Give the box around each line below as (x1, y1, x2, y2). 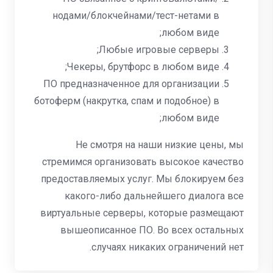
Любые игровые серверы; (99, 44, 219, 55)
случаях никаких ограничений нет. (91, 241, 244, 253)
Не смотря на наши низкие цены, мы (76, 139, 244, 151)
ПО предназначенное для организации (43, 78, 219, 90)
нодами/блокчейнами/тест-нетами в (52, 10, 219, 21)
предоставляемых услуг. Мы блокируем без (41, 173, 244, 185)
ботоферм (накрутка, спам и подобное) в (34, 95, 219, 107)
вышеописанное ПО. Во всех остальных (60, 224, 244, 236)
